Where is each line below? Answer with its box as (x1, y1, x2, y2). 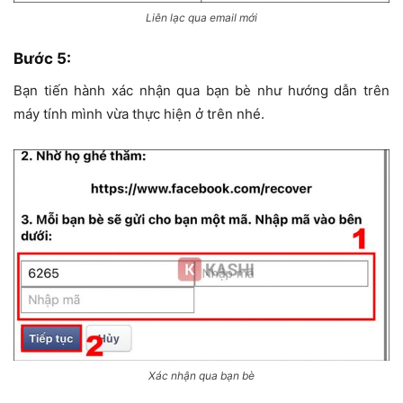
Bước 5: (13, 49, 71, 67)
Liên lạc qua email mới (146, 10, 257, 24)
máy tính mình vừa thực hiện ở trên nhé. (13, 104, 264, 122)
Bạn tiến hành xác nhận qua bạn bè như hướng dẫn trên (13, 81, 390, 99)
